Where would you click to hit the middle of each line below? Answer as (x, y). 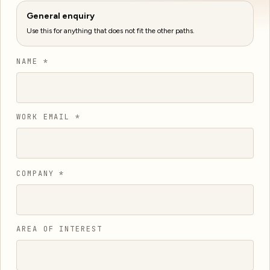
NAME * (33, 61)
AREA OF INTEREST (59, 229)
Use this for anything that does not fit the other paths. (111, 31)
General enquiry (61, 16)
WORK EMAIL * (49, 117)
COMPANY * (41, 174)
